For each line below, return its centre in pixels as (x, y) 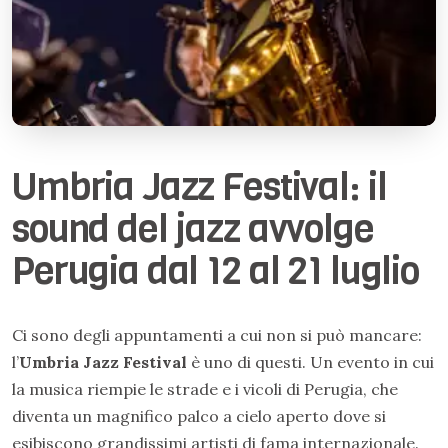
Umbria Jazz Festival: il (199, 187)
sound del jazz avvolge (193, 229)
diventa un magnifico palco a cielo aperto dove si (199, 416)
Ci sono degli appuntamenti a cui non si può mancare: (217, 335)
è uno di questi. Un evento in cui (310, 362)
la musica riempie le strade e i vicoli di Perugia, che (205, 389)
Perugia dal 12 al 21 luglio (215, 271)
